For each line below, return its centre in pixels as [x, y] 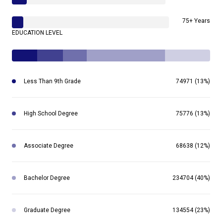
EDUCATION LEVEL [37, 33]
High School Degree [51, 114]
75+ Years [196, 21]
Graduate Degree [47, 210]
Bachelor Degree [47, 178]
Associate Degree [49, 146]
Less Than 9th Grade [52, 82]
